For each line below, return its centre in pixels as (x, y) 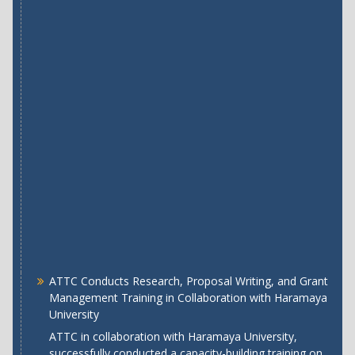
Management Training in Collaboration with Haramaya (188, 298)
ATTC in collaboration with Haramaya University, (173, 337)
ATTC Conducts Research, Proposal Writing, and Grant (188, 281)
